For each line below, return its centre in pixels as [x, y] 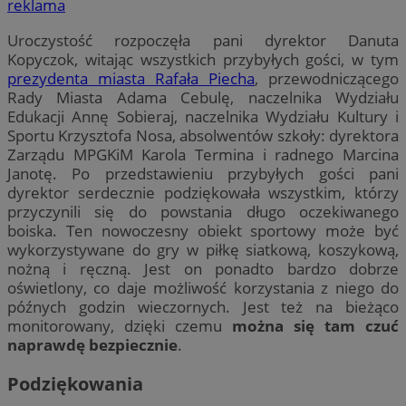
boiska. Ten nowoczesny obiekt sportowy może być [203, 230]
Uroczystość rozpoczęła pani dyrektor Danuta [203, 40]
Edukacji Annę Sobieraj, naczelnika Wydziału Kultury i [203, 116]
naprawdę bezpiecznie [92, 344]
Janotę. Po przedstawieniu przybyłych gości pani [203, 173]
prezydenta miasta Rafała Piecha [131, 78]
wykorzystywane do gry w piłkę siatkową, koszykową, [203, 249]
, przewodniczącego [327, 78]
